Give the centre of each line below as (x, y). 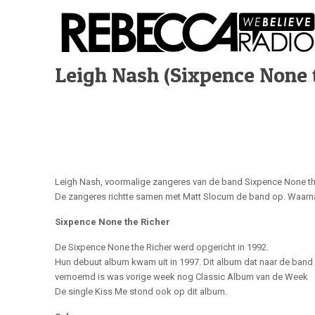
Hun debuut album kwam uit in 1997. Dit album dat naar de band (184, 262)
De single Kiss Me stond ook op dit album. (141, 291)
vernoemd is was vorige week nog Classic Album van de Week (181, 277)
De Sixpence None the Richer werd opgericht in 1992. (161, 247)
